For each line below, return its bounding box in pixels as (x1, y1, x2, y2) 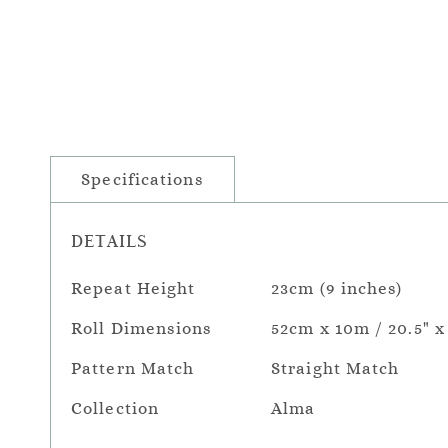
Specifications (81, 170, 204, 189)
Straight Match (271, 359, 400, 378)
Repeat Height (71, 279, 196, 298)
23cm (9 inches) (271, 279, 403, 298)
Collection (71, 399, 159, 418)
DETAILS (71, 229, 149, 252)
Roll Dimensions (71, 319, 213, 338)
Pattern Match (71, 359, 195, 378)
